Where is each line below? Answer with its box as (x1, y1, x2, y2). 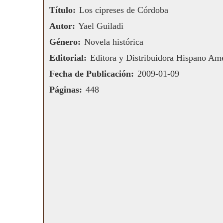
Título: (49, 5, 76, 15)
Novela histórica (84, 37, 143, 47)
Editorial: (49, 53, 87, 63)
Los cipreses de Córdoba (79, 5, 168, 15)
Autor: (49, 21, 76, 31)
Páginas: (49, 85, 83, 95)
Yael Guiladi (78, 21, 123, 31)
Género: (49, 37, 81, 47)
